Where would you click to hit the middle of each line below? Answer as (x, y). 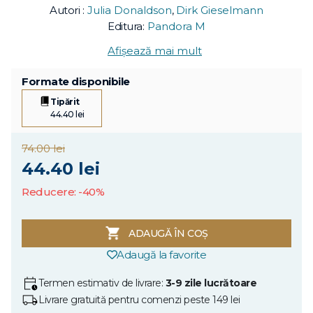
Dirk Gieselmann (220, 10)
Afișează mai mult (155, 50)
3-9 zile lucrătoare (211, 283)
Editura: (126, 26)
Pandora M (176, 26)
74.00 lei (43, 148)
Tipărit (65, 101)
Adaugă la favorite (162, 254)
